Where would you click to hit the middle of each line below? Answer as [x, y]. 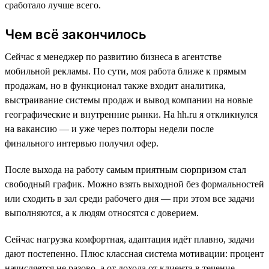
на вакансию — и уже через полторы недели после [109, 128]
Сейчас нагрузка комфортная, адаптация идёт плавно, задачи [130, 239]
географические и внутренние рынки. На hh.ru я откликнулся [131, 114]
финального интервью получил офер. [82, 143]
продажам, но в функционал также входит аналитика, [115, 85]
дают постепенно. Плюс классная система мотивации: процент [134, 253]
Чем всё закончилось [76, 34]
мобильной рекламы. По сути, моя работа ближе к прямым [125, 71]
